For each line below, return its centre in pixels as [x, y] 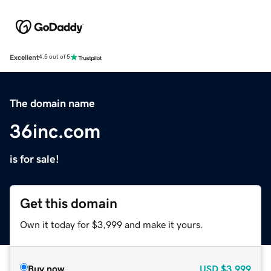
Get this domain [69, 203]
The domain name [52, 103]
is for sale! [34, 159]
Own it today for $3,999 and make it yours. [112, 224]
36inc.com [55, 131]
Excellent [24, 57]
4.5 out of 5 [54, 57]
